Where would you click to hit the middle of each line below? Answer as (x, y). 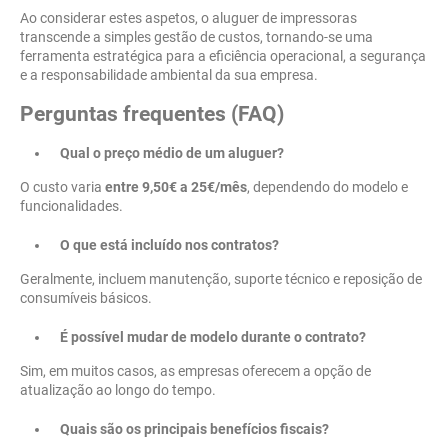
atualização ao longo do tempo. (118, 390)
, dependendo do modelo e (327, 187)
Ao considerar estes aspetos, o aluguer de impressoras (188, 18)
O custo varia (62, 187)
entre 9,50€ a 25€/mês (176, 187)
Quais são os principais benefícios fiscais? (194, 429)
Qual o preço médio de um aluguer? (172, 153)
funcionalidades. (71, 206)
